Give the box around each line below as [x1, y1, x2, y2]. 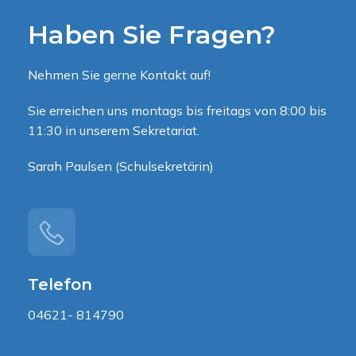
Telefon [28, 275, 92, 295]
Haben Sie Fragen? [28, 19, 276, 51]
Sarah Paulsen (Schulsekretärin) [28, 158, 214, 175]
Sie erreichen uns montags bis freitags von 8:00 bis [28, 103, 327, 119]
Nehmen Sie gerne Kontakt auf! [28, 67, 211, 83]
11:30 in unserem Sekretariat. [28, 122, 199, 139]
